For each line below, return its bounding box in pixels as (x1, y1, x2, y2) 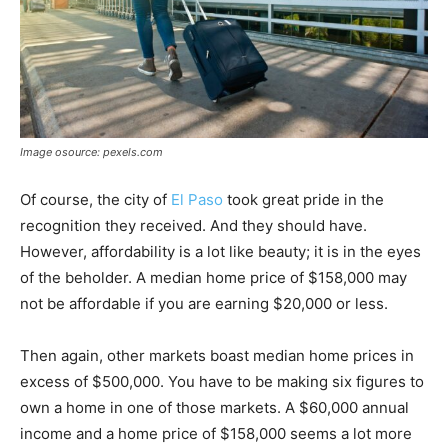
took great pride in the (223, 189, 384, 209)
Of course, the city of (20, 189, 171, 209)
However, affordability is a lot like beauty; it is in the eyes (20, 241, 421, 261)
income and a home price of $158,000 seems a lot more (20, 423, 412, 443)
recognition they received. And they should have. (20, 215, 367, 235)
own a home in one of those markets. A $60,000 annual (20, 397, 409, 417)
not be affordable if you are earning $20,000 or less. (20, 293, 388, 313)
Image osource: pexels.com (20, 144, 163, 159)
